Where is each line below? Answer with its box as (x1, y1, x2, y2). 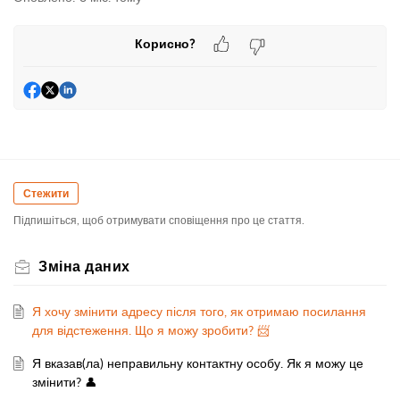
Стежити (23, 186, 69, 202)
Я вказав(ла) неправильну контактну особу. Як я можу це (31, 354, 363, 372)
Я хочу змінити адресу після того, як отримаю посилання (31, 303, 366, 321)
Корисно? (134, 35, 195, 53)
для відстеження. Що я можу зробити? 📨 (31, 321, 270, 339)
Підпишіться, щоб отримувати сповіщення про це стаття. (13, 212, 304, 229)
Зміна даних (38, 256, 130, 277)
